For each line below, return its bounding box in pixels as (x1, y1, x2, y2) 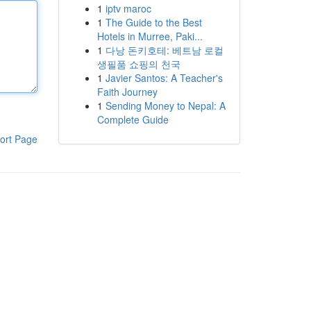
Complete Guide (96, 112, 169, 126)
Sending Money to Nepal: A (105, 99, 226, 112)
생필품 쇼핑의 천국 (96, 57, 180, 71)
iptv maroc (105, 1, 151, 15)
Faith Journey (96, 85, 158, 99)
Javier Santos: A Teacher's (105, 71, 223, 85)
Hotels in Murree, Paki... (96, 29, 203, 43)
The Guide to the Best (105, 15, 202, 29)
